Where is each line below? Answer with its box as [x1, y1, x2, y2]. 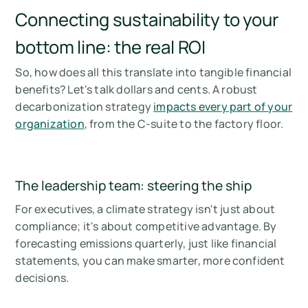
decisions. [15, 270, 69, 286]
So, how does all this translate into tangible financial [15, 65, 291, 80]
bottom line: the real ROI [15, 35, 206, 60]
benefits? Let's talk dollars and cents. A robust [15, 82, 258, 98]
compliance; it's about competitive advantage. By [15, 219, 277, 234]
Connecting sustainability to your [15, 8, 278, 32]
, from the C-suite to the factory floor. [84, 116, 284, 132]
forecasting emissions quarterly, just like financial [15, 236, 277, 252]
